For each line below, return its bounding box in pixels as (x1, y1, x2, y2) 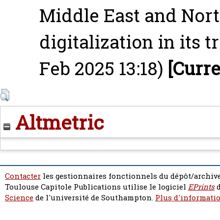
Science (5, 192, 33, 203)
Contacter (5, 171, 41, 182)
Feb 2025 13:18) (39, 56, 163, 81)
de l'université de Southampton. (33, 192, 155, 203)
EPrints (188, 182, 215, 192)
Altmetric (10, 109, 104, 136)
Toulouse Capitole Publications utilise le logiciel (5, 182, 188, 192)
